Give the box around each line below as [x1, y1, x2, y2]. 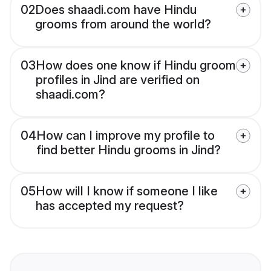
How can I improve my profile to [36, 128, 215, 143]
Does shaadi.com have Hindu [35, 2, 197, 18]
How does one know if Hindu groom [36, 58, 236, 73]
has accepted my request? [36, 198, 184, 214]
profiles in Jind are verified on [36, 73, 200, 88]
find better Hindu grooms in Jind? [36, 143, 221, 158]
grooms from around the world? [35, 17, 211, 32]
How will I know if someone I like [36, 184, 218, 199]
